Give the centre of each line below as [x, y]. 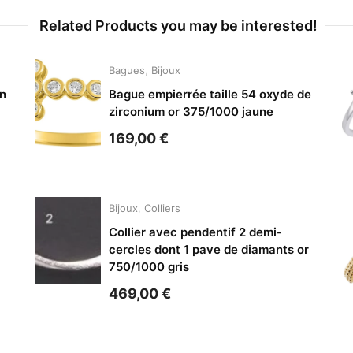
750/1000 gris [149, 266]
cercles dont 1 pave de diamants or [208, 249]
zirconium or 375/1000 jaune [191, 111]
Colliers [162, 208]
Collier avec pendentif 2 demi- [195, 232]
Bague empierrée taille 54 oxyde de [210, 94]
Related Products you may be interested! [178, 25]
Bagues [126, 70]
